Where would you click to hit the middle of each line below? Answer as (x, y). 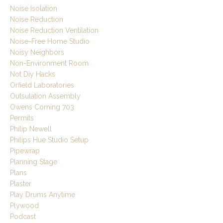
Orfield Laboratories (42, 85)
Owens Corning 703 (42, 107)
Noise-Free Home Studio (50, 42)
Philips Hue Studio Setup (49, 140)
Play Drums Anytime (43, 195)
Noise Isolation (34, 9)
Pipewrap (25, 151)
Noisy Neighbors (37, 53)
